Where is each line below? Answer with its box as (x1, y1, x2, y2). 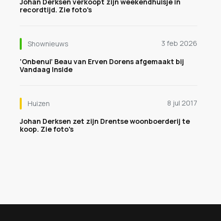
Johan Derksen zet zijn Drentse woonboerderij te (20, 116, 190, 126)
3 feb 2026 (161, 38, 197, 48)
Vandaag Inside (20, 65, 73, 74)
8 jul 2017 (167, 98, 197, 108)
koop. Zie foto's (20, 124, 74, 134)
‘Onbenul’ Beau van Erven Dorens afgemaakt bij (20, 57, 184, 66)
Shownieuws (28, 39, 69, 48)
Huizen (28, 99, 50, 108)
